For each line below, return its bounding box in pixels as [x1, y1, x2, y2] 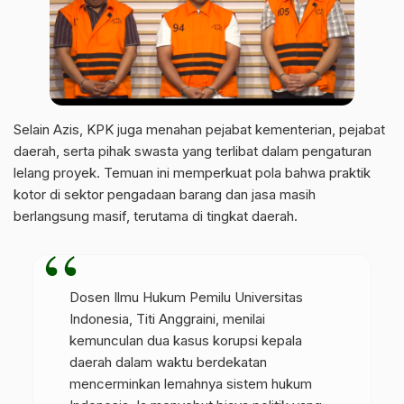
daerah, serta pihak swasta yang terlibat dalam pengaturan [14, 142, 372, 161]
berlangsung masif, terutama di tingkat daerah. [14, 207, 298, 225]
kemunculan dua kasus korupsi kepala [69, 332, 302, 350]
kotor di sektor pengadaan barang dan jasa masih [14, 186, 316, 204]
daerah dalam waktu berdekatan [69, 353, 267, 372]
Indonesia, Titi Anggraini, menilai [69, 310, 265, 328]
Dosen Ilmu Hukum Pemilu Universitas [69, 289, 303, 307]
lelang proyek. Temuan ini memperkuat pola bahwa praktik [14, 164, 371, 182]
